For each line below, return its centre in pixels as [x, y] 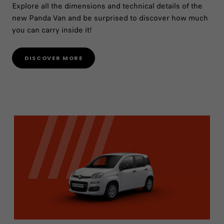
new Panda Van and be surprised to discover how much [110, 18]
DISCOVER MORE [54, 58]
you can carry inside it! [52, 30]
